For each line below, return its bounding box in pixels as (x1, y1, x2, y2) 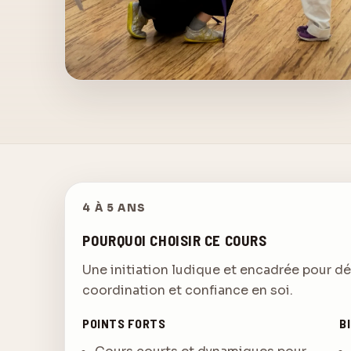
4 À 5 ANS (82, 201, 147, 215)
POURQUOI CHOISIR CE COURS (82, 231, 267, 250)
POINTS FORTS (82, 315, 166, 331)
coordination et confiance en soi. (82, 281, 294, 299)
